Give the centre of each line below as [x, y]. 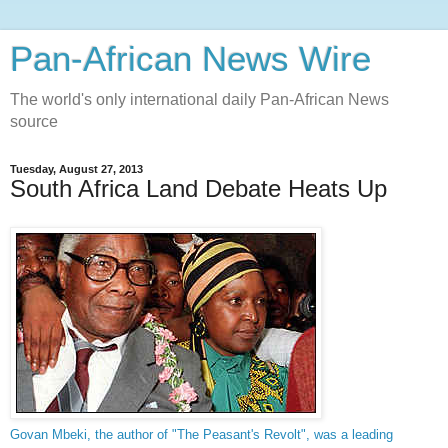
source [34, 121]
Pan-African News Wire [190, 59]
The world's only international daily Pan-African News [199, 99]
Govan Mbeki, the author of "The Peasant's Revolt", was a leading [201, 434]
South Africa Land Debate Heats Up [198, 188]
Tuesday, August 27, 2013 [76, 169]
